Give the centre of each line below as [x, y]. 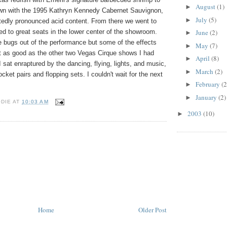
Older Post [153, 210]
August [206, 7]
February [208, 84]
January [207, 97]
